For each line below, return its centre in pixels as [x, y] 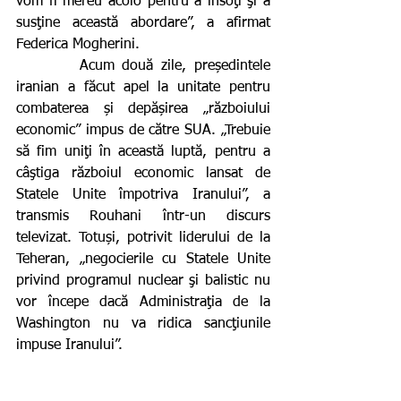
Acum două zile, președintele [48, 66]
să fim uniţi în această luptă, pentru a [143, 152]
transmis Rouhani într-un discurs [143, 216]
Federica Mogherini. [78, 44]
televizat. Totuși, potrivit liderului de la [143, 238]
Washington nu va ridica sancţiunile [143, 324]
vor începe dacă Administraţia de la [143, 302]
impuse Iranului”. [69, 345]
